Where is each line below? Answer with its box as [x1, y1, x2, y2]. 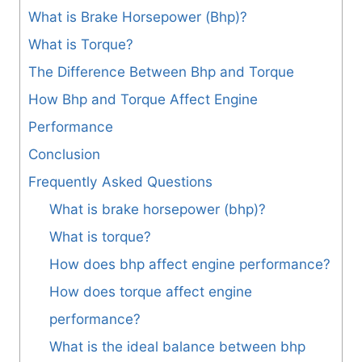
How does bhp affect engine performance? [48, 255, 330, 273]
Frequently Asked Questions [28, 173, 213, 191]
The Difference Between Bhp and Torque [28, 63, 294, 81]
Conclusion [28, 145, 100, 163]
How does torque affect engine [48, 283, 252, 301]
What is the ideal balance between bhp [48, 338, 305, 356]
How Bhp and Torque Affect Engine [28, 90, 258, 108]
